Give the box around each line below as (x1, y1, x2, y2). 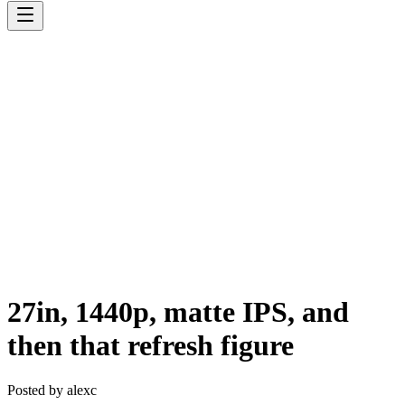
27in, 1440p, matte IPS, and (7, 296, 349, 329)
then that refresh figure (7, 329, 294, 363)
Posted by (7, 381, 67, 398)
